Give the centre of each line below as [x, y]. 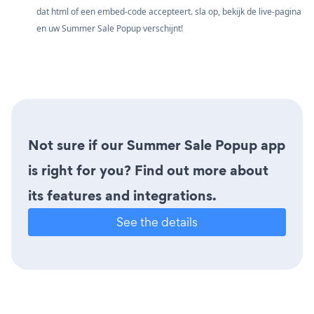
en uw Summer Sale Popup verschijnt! [110, 28]
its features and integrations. [122, 195]
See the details [157, 221]
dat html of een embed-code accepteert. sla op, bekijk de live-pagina [169, 11]
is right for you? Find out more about [148, 170]
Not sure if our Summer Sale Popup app [157, 145]
